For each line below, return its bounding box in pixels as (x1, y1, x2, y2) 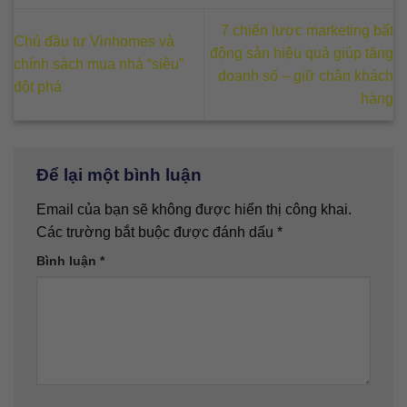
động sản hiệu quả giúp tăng (210, 45, 393, 61)
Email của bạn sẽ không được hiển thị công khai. (36, 201, 352, 217)
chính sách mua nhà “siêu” (14, 56, 184, 73)
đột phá (14, 79, 62, 95)
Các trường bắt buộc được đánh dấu (36, 223, 277, 240)
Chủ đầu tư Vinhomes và (14, 34, 174, 50)
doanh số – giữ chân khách (218, 67, 393, 84)
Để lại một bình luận (36, 165, 206, 185)
